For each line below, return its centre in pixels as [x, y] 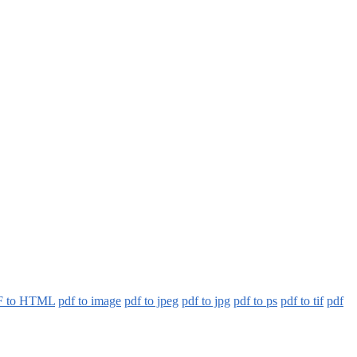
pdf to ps [255, 300]
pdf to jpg [206, 300]
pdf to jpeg [151, 300]
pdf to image [90, 300]
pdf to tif [302, 300]
